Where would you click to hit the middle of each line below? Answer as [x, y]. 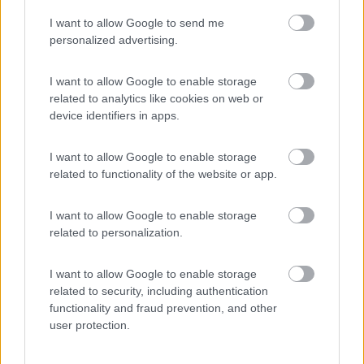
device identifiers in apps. [115, 115]
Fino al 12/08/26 [204, 157]
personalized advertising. [114, 40]
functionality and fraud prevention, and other [163, 308]
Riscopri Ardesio [61, 346]
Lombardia [56, 290]
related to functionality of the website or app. [163, 174]
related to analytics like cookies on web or [156, 98]
